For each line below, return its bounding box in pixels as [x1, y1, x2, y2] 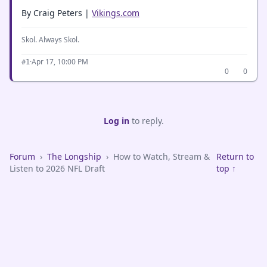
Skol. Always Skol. [21, 35, 79, 45]
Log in [103, 115, 129, 126]
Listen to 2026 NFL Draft [10, 163, 105, 174]
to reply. [129, 115, 164, 126]
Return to [216, 151, 254, 162]
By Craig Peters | [21, 7, 92, 18]
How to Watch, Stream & [113, 151, 210, 162]
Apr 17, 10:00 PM [32, 57, 88, 67]
